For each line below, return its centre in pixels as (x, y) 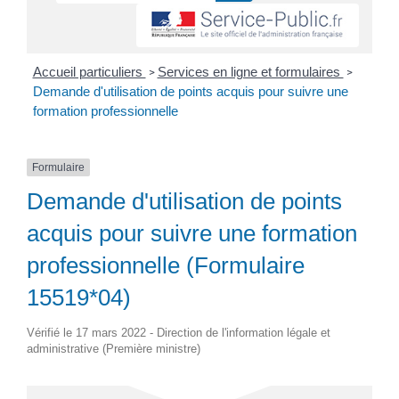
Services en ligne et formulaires (250, 72)
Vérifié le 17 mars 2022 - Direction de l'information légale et (179, 333)
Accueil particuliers (89, 72)
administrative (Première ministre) (114, 349)
